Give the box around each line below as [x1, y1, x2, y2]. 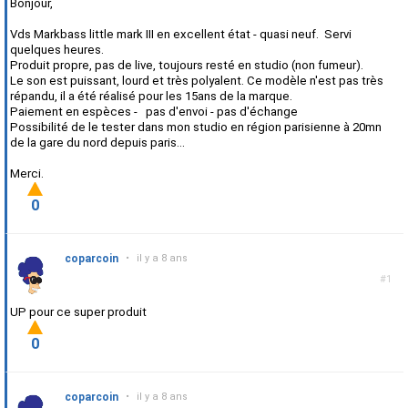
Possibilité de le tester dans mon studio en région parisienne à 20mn [10, 120, 382, 134]
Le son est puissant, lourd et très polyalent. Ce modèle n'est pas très [10, 74, 383, 87]
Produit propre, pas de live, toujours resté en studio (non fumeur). [10, 58, 363, 72]
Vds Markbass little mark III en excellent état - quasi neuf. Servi [10, 27, 352, 41]
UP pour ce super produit [10, 305, 147, 319]
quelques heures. [10, 43, 104, 56]
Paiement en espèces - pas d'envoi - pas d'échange [10, 105, 298, 118]
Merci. [10, 167, 44, 180]
